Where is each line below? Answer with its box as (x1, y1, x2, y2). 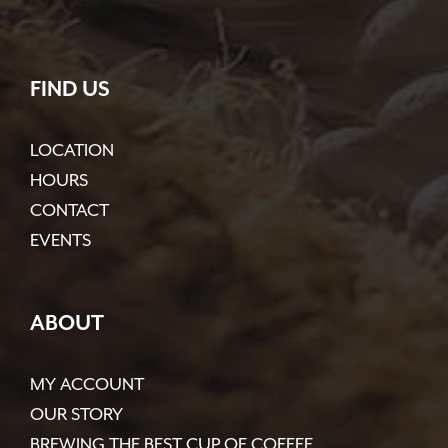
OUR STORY (30, 404, 123, 424)
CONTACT (30, 200, 109, 220)
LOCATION (30, 140, 114, 160)
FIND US (30, 77, 110, 101)
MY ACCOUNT (30, 374, 144, 394)
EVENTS (30, 230, 91, 250)
